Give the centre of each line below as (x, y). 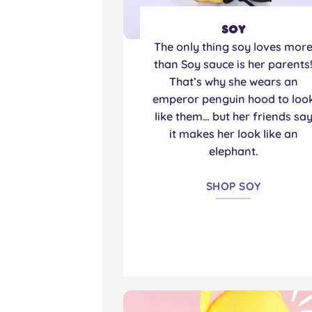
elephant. (233, 151)
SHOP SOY (233, 186)
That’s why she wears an (233, 82)
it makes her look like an (233, 134)
